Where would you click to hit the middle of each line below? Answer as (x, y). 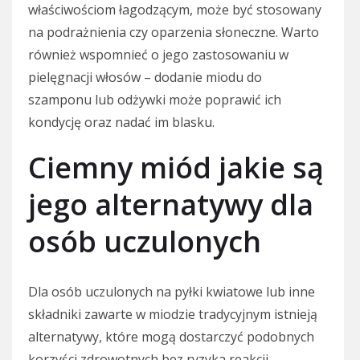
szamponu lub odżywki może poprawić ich (155, 99)
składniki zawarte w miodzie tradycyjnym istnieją (173, 314)
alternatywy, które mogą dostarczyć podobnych (171, 336)
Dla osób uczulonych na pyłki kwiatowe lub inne (172, 291)
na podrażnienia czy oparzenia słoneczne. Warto (174, 32)
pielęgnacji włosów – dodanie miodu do (145, 77)
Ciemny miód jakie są (176, 167)
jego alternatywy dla (171, 204)
